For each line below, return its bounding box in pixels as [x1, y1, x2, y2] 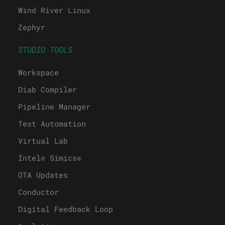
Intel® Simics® [18, 152, 81, 163]
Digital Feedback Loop [18, 203, 113, 214]
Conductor [18, 186, 59, 197]
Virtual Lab [18, 135, 68, 146]
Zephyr [18, 22, 45, 32]
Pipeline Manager [18, 101, 90, 111]
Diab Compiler [18, 84, 77, 94]
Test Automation [18, 118, 86, 129]
